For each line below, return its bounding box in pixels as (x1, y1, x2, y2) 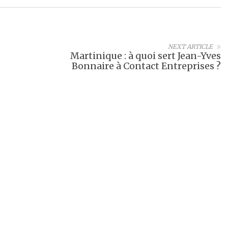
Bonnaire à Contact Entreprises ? (72, 60, 221, 72)
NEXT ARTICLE (168, 42, 213, 50)
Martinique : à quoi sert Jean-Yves (70, 49, 221, 62)
